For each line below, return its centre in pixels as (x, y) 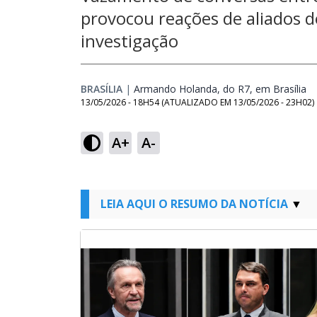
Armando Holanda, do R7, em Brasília (220, 89)
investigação (129, 41)
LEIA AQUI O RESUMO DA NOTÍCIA (194, 204)
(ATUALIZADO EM (197, 102)
